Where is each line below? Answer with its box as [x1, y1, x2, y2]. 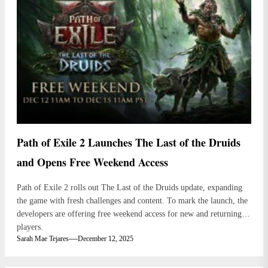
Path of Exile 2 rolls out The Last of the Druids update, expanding [17, 183, 242, 193]
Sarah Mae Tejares [17, 234, 69, 243]
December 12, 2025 [78, 234, 133, 243]
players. [17, 223, 43, 232]
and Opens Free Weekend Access [17, 154, 168, 170]
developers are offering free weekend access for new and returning [17, 209, 242, 219]
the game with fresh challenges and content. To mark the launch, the [17, 196, 248, 206]
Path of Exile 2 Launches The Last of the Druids [17, 135, 240, 151]
